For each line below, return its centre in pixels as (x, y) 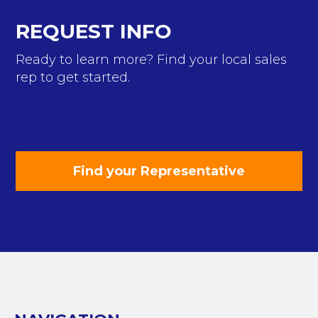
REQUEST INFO (94, 32)
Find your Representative (159, 171)
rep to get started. (73, 78)
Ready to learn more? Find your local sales (152, 60)
